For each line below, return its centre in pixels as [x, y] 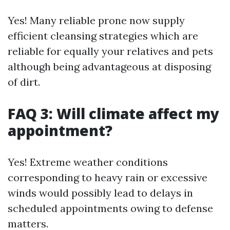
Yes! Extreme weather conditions [88, 162]
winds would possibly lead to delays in [100, 193]
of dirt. [24, 82]
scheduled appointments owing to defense [110, 208]
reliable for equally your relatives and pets [110, 51]
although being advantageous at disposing [109, 66]
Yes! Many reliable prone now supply [96, 20]
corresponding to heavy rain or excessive [108, 177]
